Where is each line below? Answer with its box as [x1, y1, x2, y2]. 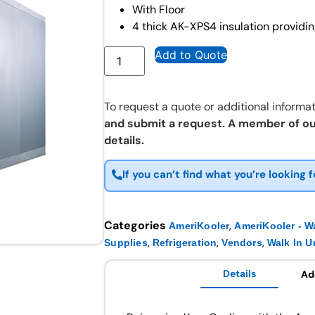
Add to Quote [155, 48, 228, 63]
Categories [104, 217, 167, 233]
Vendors [221, 236, 262, 248]
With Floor [132, 2, 186, 18]
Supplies [104, 236, 148, 248]
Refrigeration [152, 236, 217, 248]
